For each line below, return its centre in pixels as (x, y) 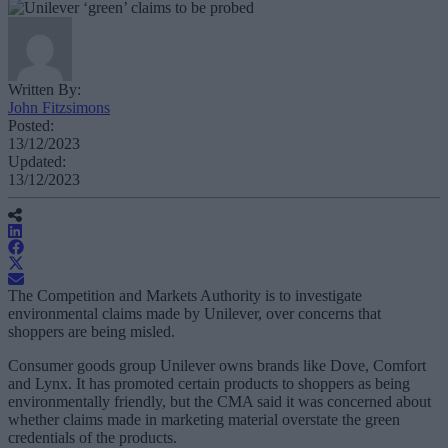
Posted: (31, 126)
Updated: (37, 162)
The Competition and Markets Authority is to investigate (185, 296)
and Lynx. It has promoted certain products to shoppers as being (209, 384)
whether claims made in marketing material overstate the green (204, 420)
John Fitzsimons (59, 108)
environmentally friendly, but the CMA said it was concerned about (219, 402)
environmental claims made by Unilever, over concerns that (194, 314)
